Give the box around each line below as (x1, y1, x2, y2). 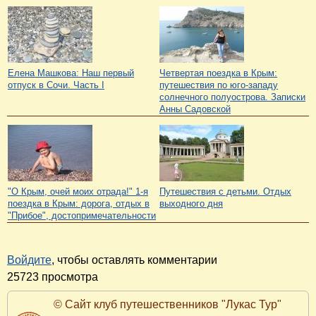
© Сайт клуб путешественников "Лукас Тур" (54, 298, 281, 311)
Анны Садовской (159, 103, 231, 114)
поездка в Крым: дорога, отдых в (8, 197, 150, 209)
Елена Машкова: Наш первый (8, 67, 134, 78)
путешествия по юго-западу (159, 79, 278, 90)
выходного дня (159, 197, 223, 209)
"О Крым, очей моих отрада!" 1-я (8, 186, 148, 197)
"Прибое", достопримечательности (8, 209, 156, 221)
